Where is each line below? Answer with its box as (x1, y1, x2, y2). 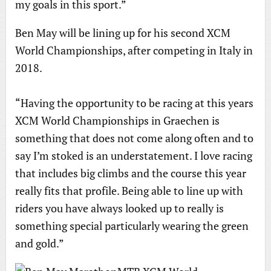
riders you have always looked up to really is (15, 201, 224, 215)
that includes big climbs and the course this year (15, 166, 246, 180)
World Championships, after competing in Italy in (15, 43, 253, 57)
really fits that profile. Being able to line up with (15, 183, 243, 198)
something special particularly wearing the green (15, 218, 249, 233)
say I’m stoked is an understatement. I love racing (15, 148, 252, 163)
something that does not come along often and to (15, 131, 253, 145)
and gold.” (15, 236, 64, 250)
